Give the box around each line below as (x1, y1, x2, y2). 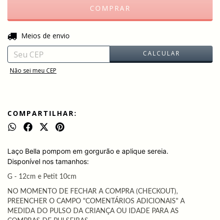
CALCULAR (142, 49, 180, 57)
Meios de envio (21, 31, 70, 41)
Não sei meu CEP (10, 66, 56, 75)
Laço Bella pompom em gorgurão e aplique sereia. (7, 147, 170, 156)
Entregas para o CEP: (7, 30, 74, 40)
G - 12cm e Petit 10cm (7, 173, 77, 181)
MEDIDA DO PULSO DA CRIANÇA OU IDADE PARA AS (7, 208, 179, 215)
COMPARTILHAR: (7, 109, 77, 118)
